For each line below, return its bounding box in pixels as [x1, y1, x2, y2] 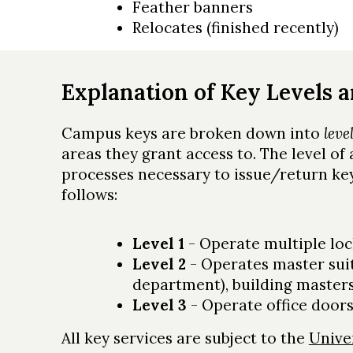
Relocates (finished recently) [132, 18, 339, 37]
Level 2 [132, 255, 186, 273]
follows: [61, 185, 117, 204]
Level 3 [132, 295, 187, 314]
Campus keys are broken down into [61, 124, 324, 143]
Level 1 [132, 234, 184, 253]
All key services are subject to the [61, 329, 309, 347]
